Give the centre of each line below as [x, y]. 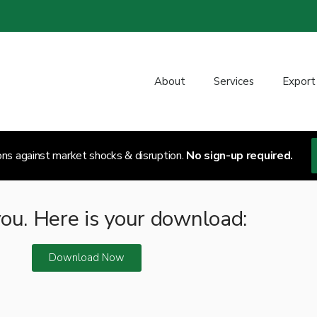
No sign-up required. [240, 156]
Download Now [86, 258]
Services [234, 81]
